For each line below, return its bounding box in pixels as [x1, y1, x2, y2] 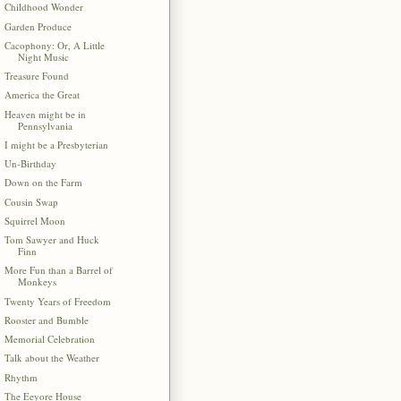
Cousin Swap [4, 194, 59, 209]
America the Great [4, 88, 81, 102]
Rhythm [4, 370, 38, 384]
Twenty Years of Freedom [4, 294, 112, 308]
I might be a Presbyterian [4, 137, 109, 151]
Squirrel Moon [4, 213, 66, 227]
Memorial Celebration [4, 332, 96, 346]
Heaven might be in [4, 107, 87, 121]
